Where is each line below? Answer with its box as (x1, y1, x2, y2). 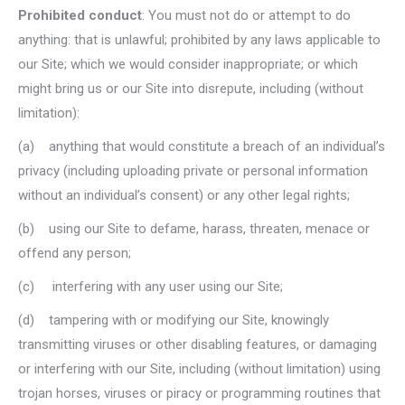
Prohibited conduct (18, 7, 142, 24)
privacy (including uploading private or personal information (18, 163, 368, 179)
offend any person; (18, 245, 131, 261)
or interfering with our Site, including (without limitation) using (18, 361, 381, 377)
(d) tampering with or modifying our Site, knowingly (18, 312, 329, 328)
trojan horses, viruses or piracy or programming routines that (18, 385, 381, 401)
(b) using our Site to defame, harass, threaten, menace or (18, 221, 370, 237)
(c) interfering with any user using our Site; (18, 278, 283, 295)
